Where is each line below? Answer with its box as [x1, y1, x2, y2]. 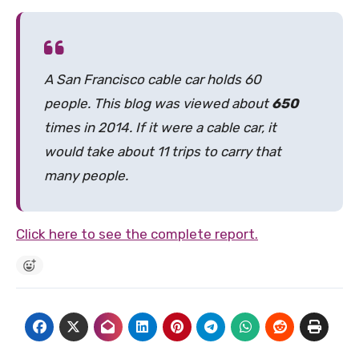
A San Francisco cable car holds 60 [44, 71, 261, 87]
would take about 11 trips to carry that [44, 143, 281, 159]
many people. [44, 167, 128, 184]
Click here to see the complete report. [16, 225, 258, 242]
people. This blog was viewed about [44, 95, 272, 111]
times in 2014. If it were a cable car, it [44, 119, 276, 135]
